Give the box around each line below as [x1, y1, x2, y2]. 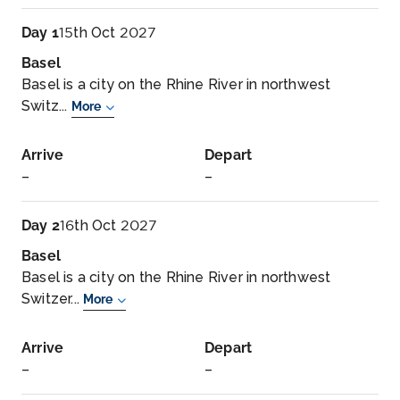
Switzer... [21, 290, 84, 307]
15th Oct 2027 [59, 24, 157, 41]
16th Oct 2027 [60, 217, 158, 234]
